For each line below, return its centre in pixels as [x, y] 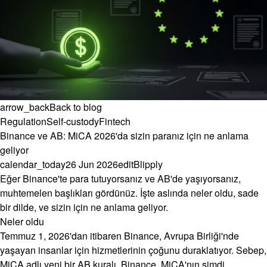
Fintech [115, 122]
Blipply [148, 164]
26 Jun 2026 [92, 164]
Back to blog [76, 107]
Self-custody [73, 122]
